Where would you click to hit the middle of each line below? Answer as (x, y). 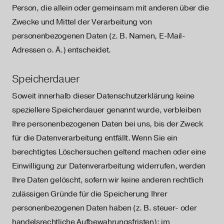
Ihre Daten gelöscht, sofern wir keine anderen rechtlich (108, 180)
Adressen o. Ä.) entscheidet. (62, 50)
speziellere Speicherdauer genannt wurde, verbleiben (106, 110)
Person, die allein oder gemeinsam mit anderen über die (110, 8)
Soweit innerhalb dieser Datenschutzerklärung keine (103, 96)
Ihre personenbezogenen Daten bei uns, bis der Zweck (107, 124)
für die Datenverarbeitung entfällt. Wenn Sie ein (95, 138)
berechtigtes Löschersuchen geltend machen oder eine (109, 152)
